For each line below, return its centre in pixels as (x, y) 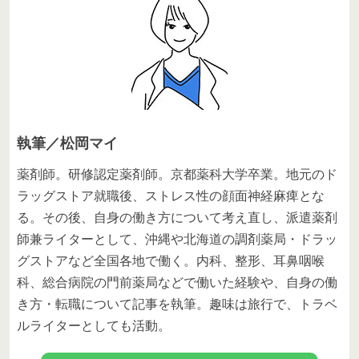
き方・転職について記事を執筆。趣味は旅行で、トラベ (177, 304)
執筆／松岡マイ (67, 143)
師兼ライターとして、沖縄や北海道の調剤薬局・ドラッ (177, 239)
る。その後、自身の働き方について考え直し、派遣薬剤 (177, 217)
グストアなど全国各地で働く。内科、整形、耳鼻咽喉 (171, 260)
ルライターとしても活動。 (94, 325)
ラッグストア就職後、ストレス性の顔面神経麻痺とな (171, 196)
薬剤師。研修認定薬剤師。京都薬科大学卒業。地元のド (177, 174)
